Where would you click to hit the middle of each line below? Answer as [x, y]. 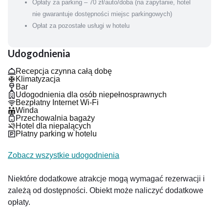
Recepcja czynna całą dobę [64, 71]
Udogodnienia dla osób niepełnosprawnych [91, 95]
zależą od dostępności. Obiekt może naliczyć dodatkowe [106, 190]
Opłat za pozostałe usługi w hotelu [81, 26]
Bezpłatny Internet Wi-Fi [57, 102]
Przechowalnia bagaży [55, 118]
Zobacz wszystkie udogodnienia [64, 155]
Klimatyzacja [38, 79]
